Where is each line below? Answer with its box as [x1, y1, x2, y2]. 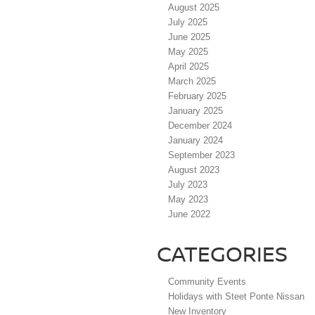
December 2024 [168, 120, 232, 131]
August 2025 [168, 2, 219, 13]
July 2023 [168, 179, 207, 191]
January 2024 [168, 135, 223, 146]
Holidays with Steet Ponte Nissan [168, 291, 304, 302]
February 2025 [168, 91, 226, 102]
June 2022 [168, 209, 210, 220]
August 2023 [168, 165, 219, 176]
